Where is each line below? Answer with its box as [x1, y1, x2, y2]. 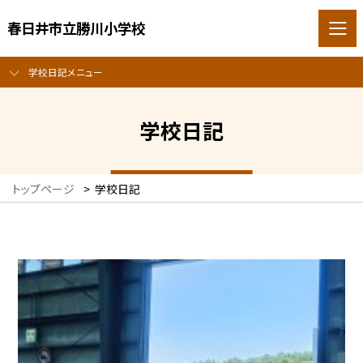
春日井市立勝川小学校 [6, 17, 145, 38]
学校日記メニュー [28, 65, 103, 79]
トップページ [12, 181, 75, 198]
